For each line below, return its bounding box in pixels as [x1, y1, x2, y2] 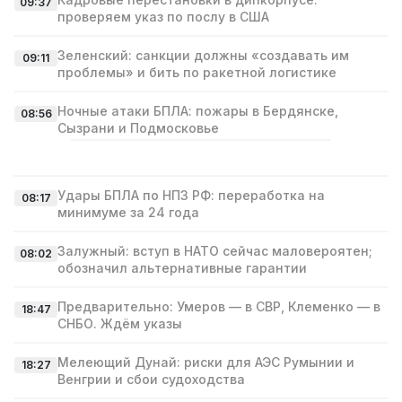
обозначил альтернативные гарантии [57, 260, 307, 275]
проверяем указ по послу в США [57, 9, 269, 24]
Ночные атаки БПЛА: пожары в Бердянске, [57, 103, 338, 118]
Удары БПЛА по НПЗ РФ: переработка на [57, 188, 325, 203]
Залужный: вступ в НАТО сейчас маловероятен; [57, 243, 372, 258]
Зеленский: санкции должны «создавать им [57, 48, 349, 63]
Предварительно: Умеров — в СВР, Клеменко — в [57, 299, 380, 314]
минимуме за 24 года [57, 205, 199, 220]
